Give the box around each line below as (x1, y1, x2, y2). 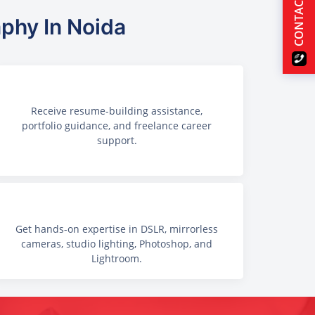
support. (96, 134, 137, 148)
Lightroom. (91, 251, 142, 265)
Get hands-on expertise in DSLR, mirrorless (15, 221, 218, 236)
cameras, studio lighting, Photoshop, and (21, 236, 212, 250)
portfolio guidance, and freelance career (22, 119, 212, 133)
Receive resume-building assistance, (31, 104, 202, 118)
